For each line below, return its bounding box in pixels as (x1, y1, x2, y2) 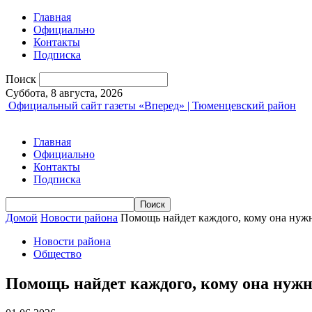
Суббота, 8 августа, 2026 (6, 87, 123, 99)
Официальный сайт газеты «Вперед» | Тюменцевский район (8, 100, 296, 111)
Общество (33, 248, 81, 260)
